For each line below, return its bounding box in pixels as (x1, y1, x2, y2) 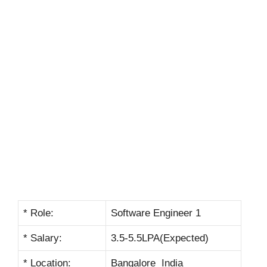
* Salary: (23, 232, 62, 244)
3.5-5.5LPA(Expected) (111, 232, 209, 244)
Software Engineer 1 (111, 207, 201, 219)
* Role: (23, 207, 54, 219)
